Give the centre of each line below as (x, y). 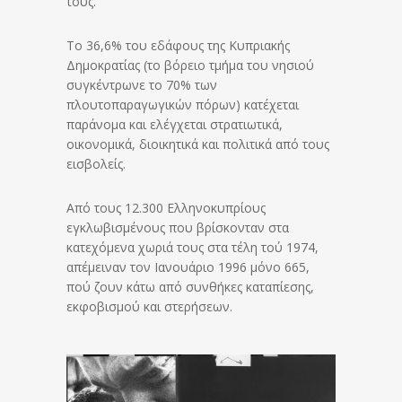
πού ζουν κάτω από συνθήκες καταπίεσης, (190, 286)
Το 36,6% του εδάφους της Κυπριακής (178, 45)
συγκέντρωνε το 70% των (142, 84)
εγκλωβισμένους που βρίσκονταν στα (178, 227)
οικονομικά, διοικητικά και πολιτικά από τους (198, 144)
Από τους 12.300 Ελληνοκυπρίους (166, 207)
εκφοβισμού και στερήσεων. (149, 306)
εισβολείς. (96, 163)
